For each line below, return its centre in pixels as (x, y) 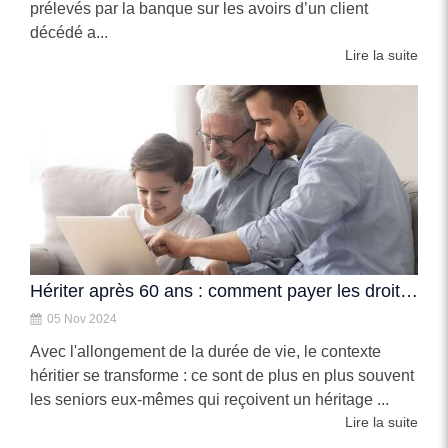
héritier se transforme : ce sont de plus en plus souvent (222, 375)
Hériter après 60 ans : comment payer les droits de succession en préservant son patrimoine (409, 291)
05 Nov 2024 (82, 319)
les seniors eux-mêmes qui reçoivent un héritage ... (209, 399)
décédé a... (69, 32)
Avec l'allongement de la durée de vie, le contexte (205, 351)
